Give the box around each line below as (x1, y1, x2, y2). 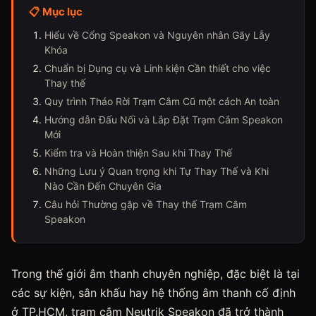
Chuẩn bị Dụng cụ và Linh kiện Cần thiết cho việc (44, 62, 271, 74)
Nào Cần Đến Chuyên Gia (44, 180, 162, 192)
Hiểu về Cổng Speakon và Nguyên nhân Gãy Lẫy (44, 29, 270, 41)
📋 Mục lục (29, 5, 83, 18)
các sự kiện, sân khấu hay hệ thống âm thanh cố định (11, 286, 296, 300)
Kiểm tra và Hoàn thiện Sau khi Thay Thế (44, 147, 232, 159)
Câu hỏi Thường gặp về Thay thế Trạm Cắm (44, 198, 247, 210)
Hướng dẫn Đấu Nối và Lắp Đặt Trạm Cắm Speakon (44, 114, 283, 126)
